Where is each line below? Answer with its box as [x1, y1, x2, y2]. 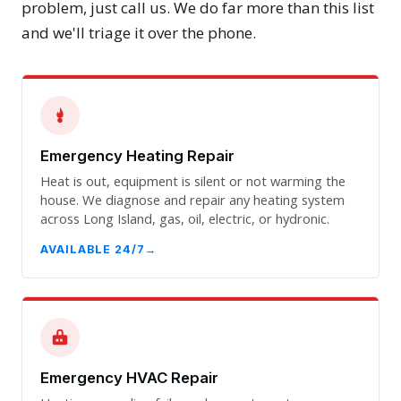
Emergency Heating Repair [40, 147, 235, 166]
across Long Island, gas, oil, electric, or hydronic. [40, 209, 329, 227]
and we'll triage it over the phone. [21, 22, 256, 44]
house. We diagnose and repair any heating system [40, 190, 345, 209]
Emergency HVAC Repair [40, 369, 218, 388]
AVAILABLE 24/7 [40, 242, 145, 256]
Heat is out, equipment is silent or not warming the [40, 171, 346, 190]
